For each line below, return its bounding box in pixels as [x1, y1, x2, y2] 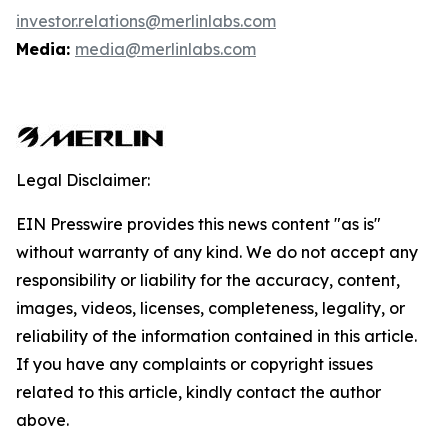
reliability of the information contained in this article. [16, 326, 417, 346]
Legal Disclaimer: [16, 170, 150, 190]
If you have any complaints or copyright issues [16, 354, 373, 374]
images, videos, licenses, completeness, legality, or [16, 298, 405, 318]
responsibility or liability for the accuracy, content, [16, 270, 400, 290]
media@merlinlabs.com [75, 39, 256, 59]
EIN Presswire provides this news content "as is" [16, 214, 381, 234]
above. [16, 410, 69, 430]
